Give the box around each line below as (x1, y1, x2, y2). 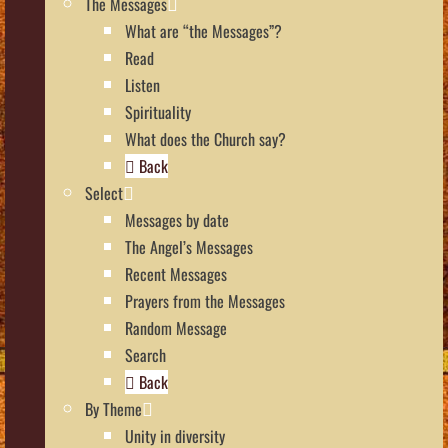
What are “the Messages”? (125, 18, 282, 43)
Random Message (125, 315, 227, 340)
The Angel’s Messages (125, 234, 253, 259)
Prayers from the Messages (125, 288, 285, 313)
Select (85, 180, 123, 205)
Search (125, 342, 166, 367)
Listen (125, 72, 160, 97)
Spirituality (125, 99, 191, 124)
